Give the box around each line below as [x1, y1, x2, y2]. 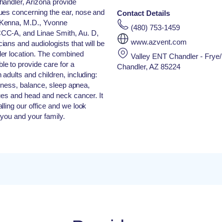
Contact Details [117, 9, 170, 17]
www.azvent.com [131, 38, 187, 46]
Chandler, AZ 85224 [117, 62, 180, 71]
